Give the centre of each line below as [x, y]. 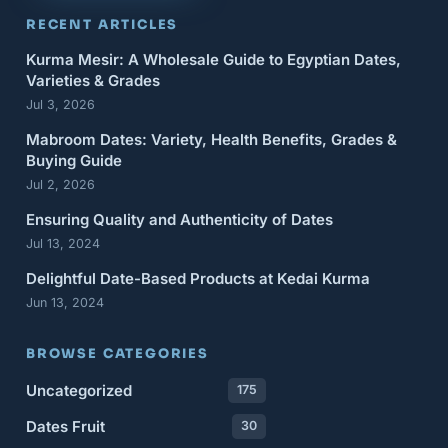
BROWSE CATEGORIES [117, 353]
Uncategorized [79, 390]
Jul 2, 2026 [60, 184]
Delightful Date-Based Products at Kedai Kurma [198, 278]
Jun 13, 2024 [65, 302]
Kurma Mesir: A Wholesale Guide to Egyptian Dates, [213, 59]
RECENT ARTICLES [102, 24]
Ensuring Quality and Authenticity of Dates [179, 219]
